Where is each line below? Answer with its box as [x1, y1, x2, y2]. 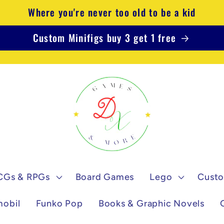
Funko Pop [35, 198, 83, 209]
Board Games [75, 171, 134, 182]
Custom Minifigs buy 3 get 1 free [32, 30, 176, 45]
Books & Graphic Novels [98, 198, 204, 209]
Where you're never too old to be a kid [28, 5, 196, 19]
